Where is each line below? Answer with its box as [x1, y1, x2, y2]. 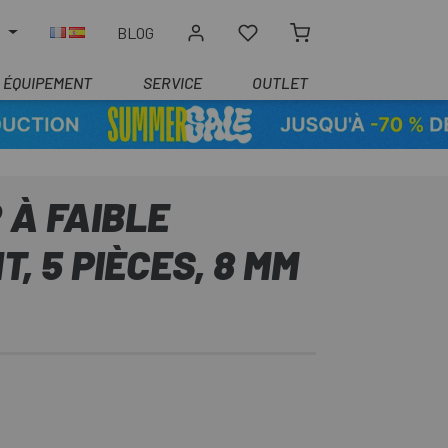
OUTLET [252, 73, 308, 92]
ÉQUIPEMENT [3, 73, 92, 92]
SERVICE [142, 73, 202, 92]
